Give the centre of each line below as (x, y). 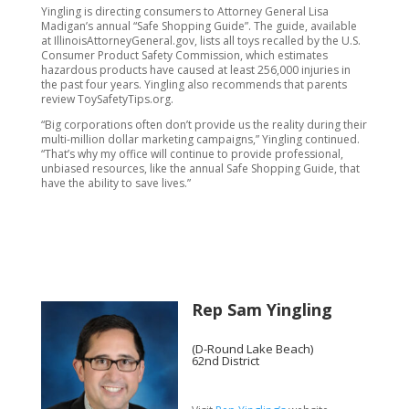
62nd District (225, 361)
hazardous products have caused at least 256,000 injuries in (195, 70)
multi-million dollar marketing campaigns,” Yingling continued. (200, 139)
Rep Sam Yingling (262, 309)
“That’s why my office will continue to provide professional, (192, 154)
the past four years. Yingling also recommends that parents (194, 84)
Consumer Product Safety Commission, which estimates (184, 55)
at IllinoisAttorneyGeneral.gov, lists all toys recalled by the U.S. (200, 41)
